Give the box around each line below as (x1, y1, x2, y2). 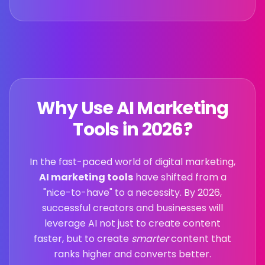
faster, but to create (34, 232, 131, 245)
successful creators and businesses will (42, 201, 223, 215)
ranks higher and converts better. (54, 247, 211, 261)
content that (169, 232, 231, 245)
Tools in (73, 117, 142, 142)
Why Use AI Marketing (36, 96, 229, 121)
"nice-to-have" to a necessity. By (43, 186, 198, 199)
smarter (131, 232, 169, 245)
